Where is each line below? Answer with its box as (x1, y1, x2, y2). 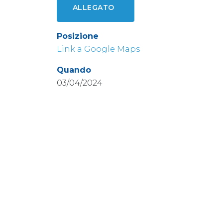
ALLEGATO (73, 3, 114, 12)
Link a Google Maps (57, 44, 140, 54)
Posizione (57, 31, 99, 41)
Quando (57, 65, 91, 75)
